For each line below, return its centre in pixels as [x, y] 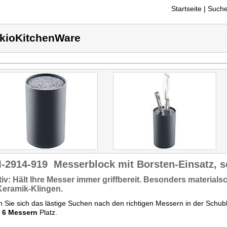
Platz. [47, 212]
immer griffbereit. [109, 180]
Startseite [186, 9]
